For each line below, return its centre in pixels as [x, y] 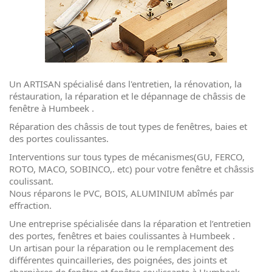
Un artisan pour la [48, 248]
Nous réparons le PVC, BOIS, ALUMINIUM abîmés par [121, 193]
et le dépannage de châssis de [182, 96]
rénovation [207, 84]
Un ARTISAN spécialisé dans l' [70, 84]
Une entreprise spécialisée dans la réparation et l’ [111, 223]
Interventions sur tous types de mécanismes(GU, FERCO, [127, 157]
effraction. [30, 205]
